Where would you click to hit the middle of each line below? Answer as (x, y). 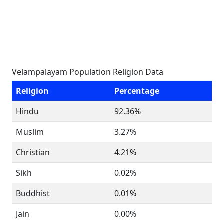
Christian (33, 152)
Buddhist (33, 193)
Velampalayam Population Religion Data (88, 72)
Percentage (137, 91)
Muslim (30, 132)
